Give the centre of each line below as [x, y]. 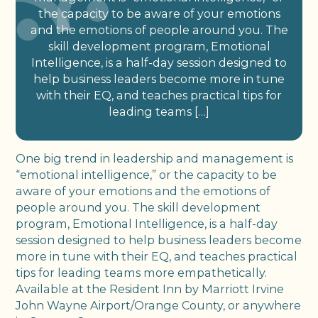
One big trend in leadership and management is [155, 158]
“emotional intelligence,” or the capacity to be [147, 174]
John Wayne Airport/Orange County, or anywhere [159, 305]
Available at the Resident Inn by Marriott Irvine [150, 289]
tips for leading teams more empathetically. [142, 272]
